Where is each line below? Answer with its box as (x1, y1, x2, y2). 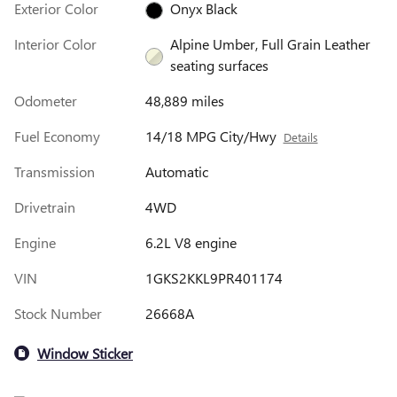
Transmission (14, 162, 95, 182)
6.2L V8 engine (144, 233, 237, 253)
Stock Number (14, 304, 102, 323)
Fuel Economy (14, 127, 100, 146)
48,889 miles (144, 91, 224, 111)
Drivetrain (14, 198, 75, 217)
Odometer (14, 91, 77, 111)
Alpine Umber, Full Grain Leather (169, 35, 370, 54)
